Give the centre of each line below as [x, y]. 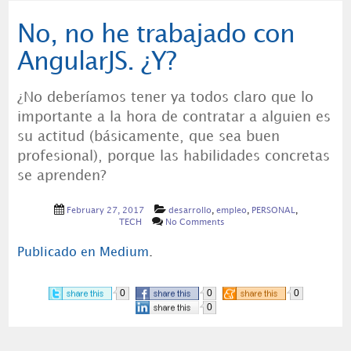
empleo [231, 210]
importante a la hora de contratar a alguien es [174, 118]
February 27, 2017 [105, 210]
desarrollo [190, 210]
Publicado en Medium [83, 253]
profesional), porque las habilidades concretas [173, 157]
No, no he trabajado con [156, 35]
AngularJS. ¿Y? [96, 63]
